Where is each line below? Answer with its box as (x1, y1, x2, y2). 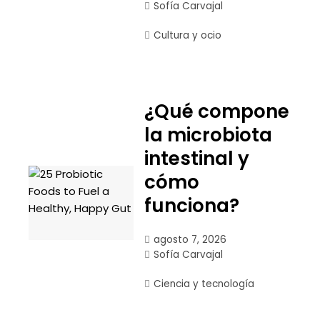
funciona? (144, 193, 239, 219)
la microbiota (144, 122, 272, 148)
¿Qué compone (144, 99, 289, 124)
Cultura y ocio (153, 29, 221, 42)
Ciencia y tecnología (153, 277, 254, 291)
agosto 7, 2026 (153, 233, 226, 246)
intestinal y (144, 146, 249, 171)
